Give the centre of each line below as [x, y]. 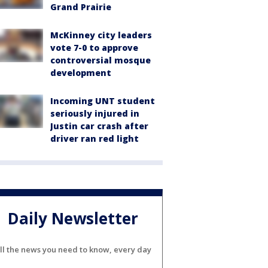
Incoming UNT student [103, 101]
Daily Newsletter [73, 219]
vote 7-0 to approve [94, 48]
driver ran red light [95, 138]
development [81, 73]
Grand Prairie [81, 7]
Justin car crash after [99, 126]
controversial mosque [100, 60]
